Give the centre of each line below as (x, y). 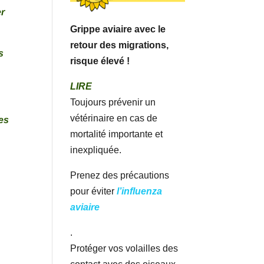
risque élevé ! (100, 61)
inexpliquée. (96, 150)
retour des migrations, (120, 45)
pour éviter (94, 191)
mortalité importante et (117, 134)
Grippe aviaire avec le (118, 29)
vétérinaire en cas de (114, 118)
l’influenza (140, 191)
